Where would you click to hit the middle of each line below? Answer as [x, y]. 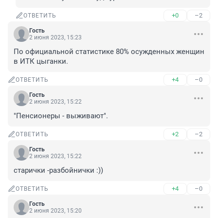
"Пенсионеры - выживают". [61, 116]
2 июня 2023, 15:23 [55, 38]
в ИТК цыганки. [41, 62]
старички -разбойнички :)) [58, 171]
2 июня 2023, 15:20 [55, 211]
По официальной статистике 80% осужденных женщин [109, 52]
